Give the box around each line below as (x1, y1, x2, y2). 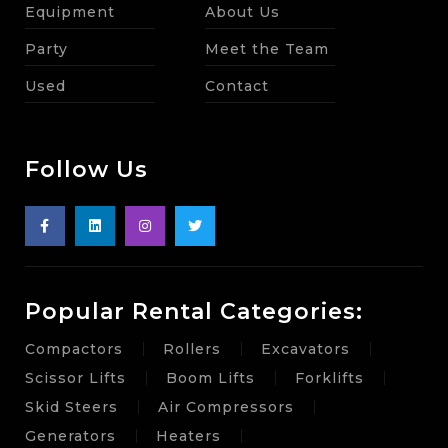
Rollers (163, 340, 221, 358)
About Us (205, 3, 280, 21)
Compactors (25, 340, 123, 358)
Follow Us (25, 156, 148, 183)
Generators (25, 427, 116, 445)
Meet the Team (205, 40, 329, 58)
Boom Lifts (166, 369, 255, 387)
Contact (205, 77, 269, 95)
